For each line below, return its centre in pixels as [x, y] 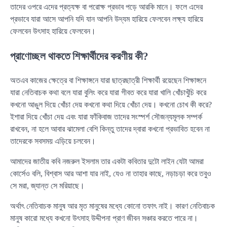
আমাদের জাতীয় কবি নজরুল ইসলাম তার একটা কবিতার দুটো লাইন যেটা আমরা [107, 161]
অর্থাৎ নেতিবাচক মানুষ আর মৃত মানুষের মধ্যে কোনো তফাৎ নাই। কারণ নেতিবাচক [112, 206]
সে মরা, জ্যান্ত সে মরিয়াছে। [47, 185]
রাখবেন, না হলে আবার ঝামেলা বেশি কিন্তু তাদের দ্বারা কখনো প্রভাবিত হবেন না [110, 129]
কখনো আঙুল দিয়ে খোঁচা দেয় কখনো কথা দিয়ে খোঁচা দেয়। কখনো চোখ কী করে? [111, 104]
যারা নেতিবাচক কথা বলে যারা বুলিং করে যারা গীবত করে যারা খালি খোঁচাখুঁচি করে [108, 92]
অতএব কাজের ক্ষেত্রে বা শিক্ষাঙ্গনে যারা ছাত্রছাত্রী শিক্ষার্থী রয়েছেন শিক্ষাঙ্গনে [108, 80]
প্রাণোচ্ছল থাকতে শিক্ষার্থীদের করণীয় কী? [79, 56]
